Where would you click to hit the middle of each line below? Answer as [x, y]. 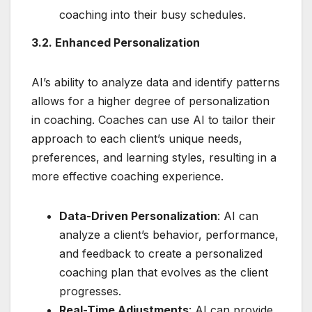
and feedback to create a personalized [161, 253]
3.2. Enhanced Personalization [116, 42]
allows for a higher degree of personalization [150, 101]
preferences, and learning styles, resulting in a [154, 157]
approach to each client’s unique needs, [137, 138]
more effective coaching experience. [127, 176]
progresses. [90, 291]
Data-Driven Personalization [138, 216]
